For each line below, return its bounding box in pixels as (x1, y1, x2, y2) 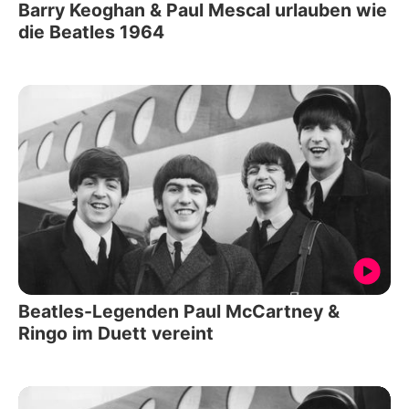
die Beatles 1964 (18, 21, 164, 44)
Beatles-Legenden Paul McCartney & (18, 299, 340, 322)
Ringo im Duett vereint (18, 321, 214, 344)
